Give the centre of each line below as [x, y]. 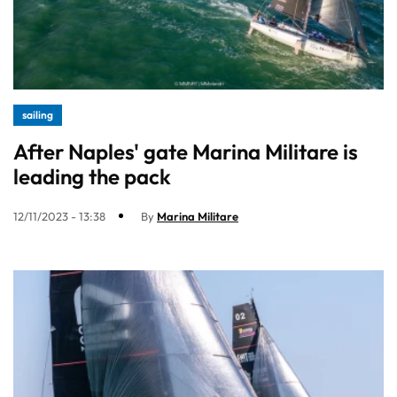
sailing [38, 114]
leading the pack [92, 176]
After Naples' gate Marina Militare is [186, 151]
